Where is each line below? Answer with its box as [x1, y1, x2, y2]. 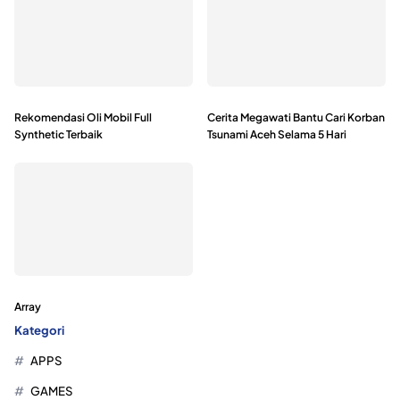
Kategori [14, 321, 64, 337]
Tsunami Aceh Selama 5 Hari [207, 127, 346, 141]
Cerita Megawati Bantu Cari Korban [207, 110, 385, 124]
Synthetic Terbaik [14, 127, 103, 141]
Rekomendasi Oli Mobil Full [14, 110, 152, 124]
